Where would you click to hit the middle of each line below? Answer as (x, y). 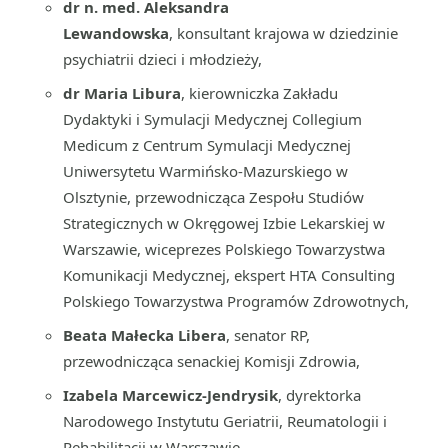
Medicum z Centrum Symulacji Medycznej (207, 145)
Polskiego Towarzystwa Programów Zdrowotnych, (236, 301)
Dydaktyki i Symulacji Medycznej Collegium (212, 119)
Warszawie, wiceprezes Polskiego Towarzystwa (224, 249)
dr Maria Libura (122, 93)
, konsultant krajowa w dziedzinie (283, 33)
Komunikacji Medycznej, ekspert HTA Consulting (229, 275)
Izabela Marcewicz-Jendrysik (170, 395)
